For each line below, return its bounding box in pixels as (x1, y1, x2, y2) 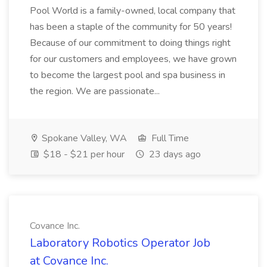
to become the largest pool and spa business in (30, 69, 225, 82)
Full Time (149, 132, 189, 145)
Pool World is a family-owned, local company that (30, 4, 235, 17)
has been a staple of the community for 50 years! (30, 20, 232, 33)
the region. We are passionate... (30, 85, 160, 98)
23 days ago (147, 148, 201, 161)
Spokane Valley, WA (39, 132, 127, 145)
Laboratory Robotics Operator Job (30, 235, 210, 251)
